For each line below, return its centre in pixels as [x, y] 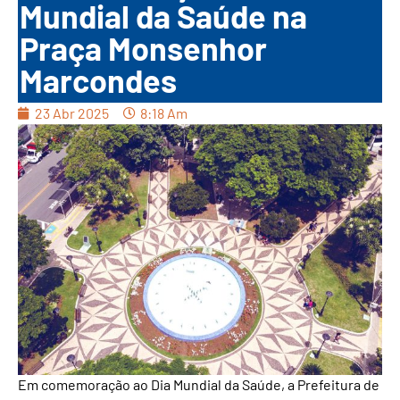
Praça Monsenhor [143, 48]
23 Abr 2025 [72, 113]
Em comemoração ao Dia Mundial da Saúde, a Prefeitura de [199, 385]
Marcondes [98, 80]
